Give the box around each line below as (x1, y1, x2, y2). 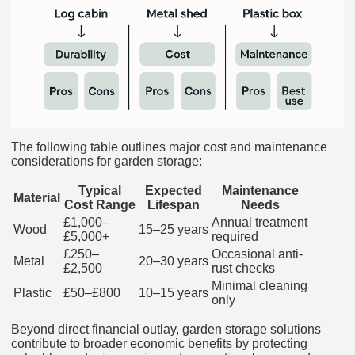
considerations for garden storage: (11, 155, 202, 169)
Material (13, 191, 60, 205)
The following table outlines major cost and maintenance (11, 140, 327, 155)
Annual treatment (212, 216, 307, 230)
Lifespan (147, 198, 200, 212)
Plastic (13, 286, 52, 300)
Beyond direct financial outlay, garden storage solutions (11, 323, 321, 337)
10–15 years (139, 286, 208, 300)
